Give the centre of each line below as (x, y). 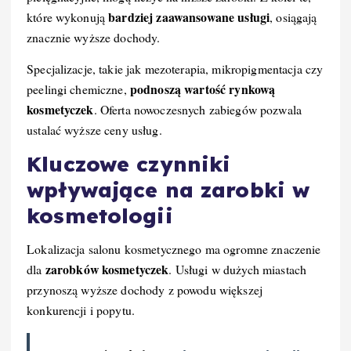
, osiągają (293, 17)
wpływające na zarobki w (168, 190)
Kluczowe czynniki (129, 165)
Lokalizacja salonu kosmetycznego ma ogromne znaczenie (174, 248)
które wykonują (68, 17)
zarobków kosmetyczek (107, 269)
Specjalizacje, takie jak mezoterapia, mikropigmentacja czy (175, 69)
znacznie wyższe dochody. (94, 38)
